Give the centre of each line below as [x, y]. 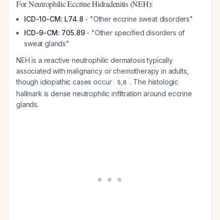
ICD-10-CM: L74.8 [54, 19]
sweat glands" [47, 43]
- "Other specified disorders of [135, 33]
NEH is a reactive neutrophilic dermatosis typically [95, 60]
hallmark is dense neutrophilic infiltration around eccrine [104, 94]
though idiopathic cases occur [65, 82]
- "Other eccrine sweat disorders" [138, 19]
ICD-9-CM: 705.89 [55, 33]
